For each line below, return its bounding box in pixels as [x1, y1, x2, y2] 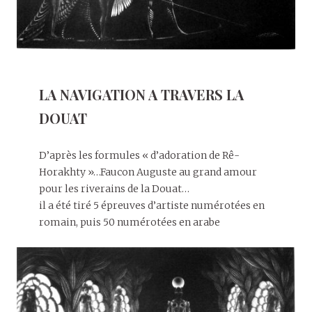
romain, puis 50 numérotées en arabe [39, 215, 220, 228]
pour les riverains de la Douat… [39, 182, 189, 195]
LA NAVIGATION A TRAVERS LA [39, 84, 244, 104]
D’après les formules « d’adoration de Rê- [39, 148, 240, 162]
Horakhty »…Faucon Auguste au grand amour [39, 165, 257, 178]
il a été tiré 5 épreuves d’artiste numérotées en [39, 198, 265, 212]
